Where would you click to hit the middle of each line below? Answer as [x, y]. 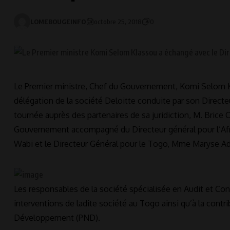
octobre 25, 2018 [118, 22]
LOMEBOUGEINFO [58, 22]
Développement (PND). [57, 218]
